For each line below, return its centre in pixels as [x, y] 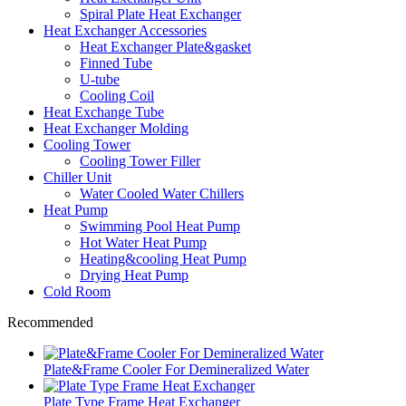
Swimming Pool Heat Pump [160, 226]
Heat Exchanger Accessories [125, 30]
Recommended [50, 322]
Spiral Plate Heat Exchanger [160, 14]
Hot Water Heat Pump [143, 242]
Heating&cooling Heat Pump [163, 258]
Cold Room [77, 291]
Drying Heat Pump [134, 275]
